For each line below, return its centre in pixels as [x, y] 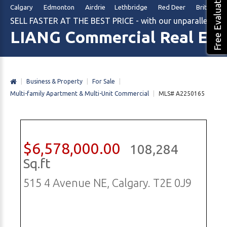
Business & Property [54, 81]
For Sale [104, 81]
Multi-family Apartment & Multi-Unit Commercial [80, 94]
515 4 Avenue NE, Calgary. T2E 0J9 [107, 182]
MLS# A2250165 [182, 94]
